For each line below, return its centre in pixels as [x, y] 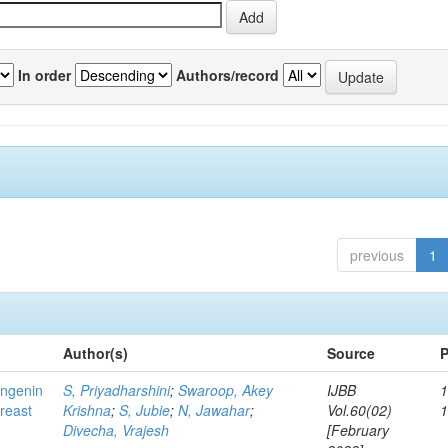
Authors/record [227, 74]
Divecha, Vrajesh [116, 430]
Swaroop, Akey [226, 390]
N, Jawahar [214, 410]
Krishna [87, 410]
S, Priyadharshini [117, 390]
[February [358, 430]
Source [351, 353]
